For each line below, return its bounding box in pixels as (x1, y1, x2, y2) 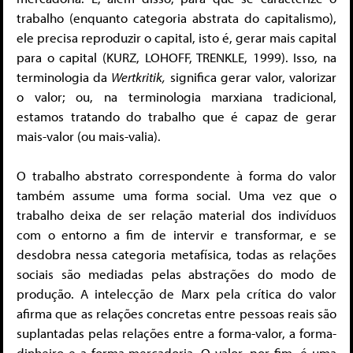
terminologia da (17, 68, 112, 85)
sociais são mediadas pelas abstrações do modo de (17, 266, 336, 283)
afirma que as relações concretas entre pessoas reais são (17, 305, 336, 322)
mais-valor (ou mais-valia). (17, 127, 161, 144)
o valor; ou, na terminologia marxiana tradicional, (17, 87, 336, 105)
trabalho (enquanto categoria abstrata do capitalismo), (17, 9, 336, 26)
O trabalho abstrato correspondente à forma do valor (17, 167, 336, 184)
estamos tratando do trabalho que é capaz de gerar (17, 107, 336, 124)
